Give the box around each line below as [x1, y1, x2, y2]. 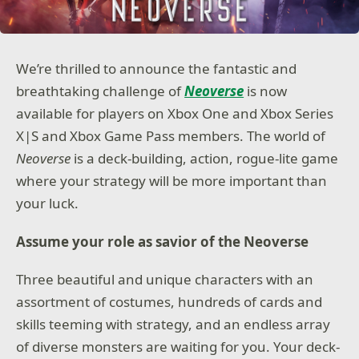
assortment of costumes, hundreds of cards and [16, 292, 323, 312]
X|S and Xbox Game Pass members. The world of [16, 127, 326, 145]
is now [244, 82, 288, 100]
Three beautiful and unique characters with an [16, 270, 314, 289]
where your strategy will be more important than [16, 171, 328, 190]
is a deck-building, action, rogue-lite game [71, 149, 339, 167]
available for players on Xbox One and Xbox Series [16, 104, 334, 123]
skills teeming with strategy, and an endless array [16, 315, 331, 334]
